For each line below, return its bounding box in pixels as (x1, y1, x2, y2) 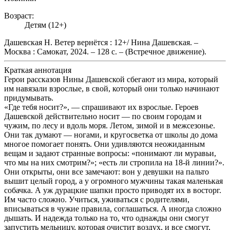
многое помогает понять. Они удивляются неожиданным (4, 139, 205, 148)
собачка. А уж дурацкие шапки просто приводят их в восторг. (4, 185, 221, 195)
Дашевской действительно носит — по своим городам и (4, 111, 202, 121)
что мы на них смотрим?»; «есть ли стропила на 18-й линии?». (4, 158, 224, 167)
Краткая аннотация (4, 65, 71, 74)
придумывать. (4, 93, 53, 102)
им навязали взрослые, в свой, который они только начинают (4, 84, 219, 93)
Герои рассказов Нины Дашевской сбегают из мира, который (4, 74, 218, 84)
